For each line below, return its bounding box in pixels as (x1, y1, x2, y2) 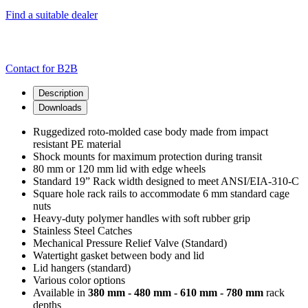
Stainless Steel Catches (33, 224, 132, 236)
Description (38, 87, 83, 98)
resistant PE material (33, 137, 121, 150)
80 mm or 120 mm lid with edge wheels (33, 162, 206, 175)
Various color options (33, 274, 125, 286)
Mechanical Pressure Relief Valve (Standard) (33, 236, 227, 249)
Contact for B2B (5, 62, 78, 74)
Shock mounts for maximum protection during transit (33, 150, 262, 162)
